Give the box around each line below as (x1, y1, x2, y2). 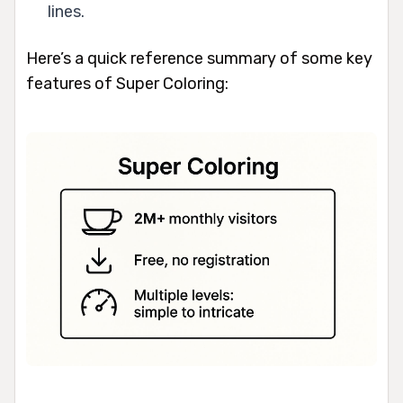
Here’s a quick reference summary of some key (26, 49, 372, 68)
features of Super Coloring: (26, 74, 228, 94)
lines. (48, 2, 85, 22)
